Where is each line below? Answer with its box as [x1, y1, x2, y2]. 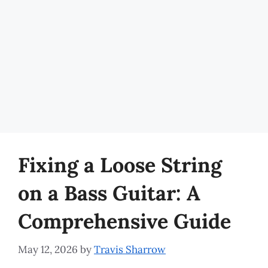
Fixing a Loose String [18, 152, 222, 178]
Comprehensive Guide [18, 208, 231, 234]
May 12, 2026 [18, 242, 78, 256]
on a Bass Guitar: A [18, 180, 200, 206]
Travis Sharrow [94, 242, 166, 256]
